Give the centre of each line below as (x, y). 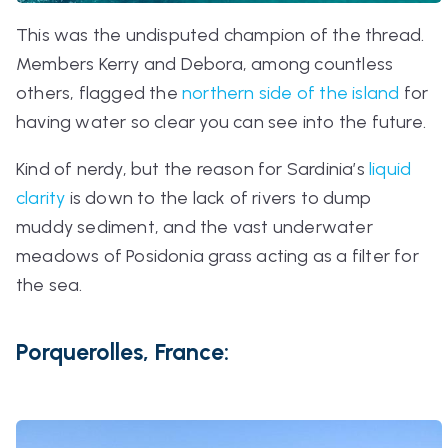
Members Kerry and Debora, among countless (205, 63)
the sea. (51, 284)
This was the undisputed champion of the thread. (220, 34)
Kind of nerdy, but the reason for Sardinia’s (190, 168)
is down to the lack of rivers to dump (218, 197)
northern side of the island (291, 92)
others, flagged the (99, 92)
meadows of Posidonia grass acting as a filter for (217, 255)
